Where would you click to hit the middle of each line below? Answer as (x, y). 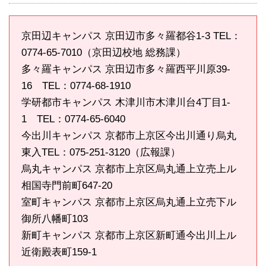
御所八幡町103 (55, 218)
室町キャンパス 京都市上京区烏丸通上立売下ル (129, 202)
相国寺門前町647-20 (67, 185)
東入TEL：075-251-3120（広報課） (101, 152)
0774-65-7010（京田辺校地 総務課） (104, 52)
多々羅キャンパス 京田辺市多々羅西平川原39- (126, 69)
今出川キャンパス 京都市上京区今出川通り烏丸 (129, 135)
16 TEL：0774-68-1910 (76, 85)
